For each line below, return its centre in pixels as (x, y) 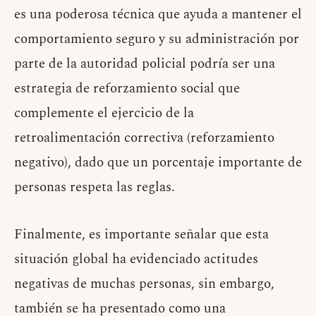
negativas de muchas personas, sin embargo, (144, 284)
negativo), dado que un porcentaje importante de (158, 162)
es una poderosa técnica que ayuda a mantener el (158, 14)
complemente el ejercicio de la (104, 113)
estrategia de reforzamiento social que (127, 88)
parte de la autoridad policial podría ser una (145, 63)
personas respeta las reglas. (95, 187)
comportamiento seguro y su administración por (157, 39)
